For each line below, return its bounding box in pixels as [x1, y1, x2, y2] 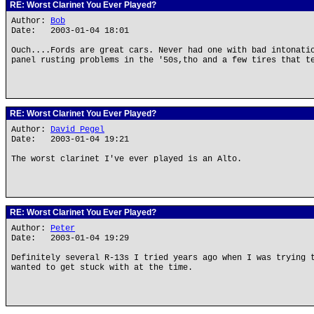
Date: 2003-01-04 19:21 [11, 135, 129, 144]
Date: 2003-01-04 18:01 [11, 26, 129, 36]
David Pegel [50, 125, 104, 135]
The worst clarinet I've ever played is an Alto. [11, 154, 242, 164]
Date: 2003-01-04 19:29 [11, 233, 129, 243]
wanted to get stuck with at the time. [11, 263, 193, 273]
